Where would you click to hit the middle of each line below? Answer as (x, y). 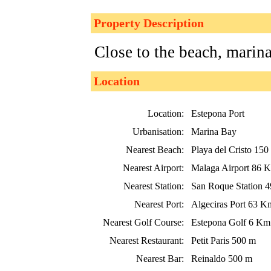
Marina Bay (214, 131)
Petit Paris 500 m (224, 240)
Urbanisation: (158, 131)
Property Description (149, 23)
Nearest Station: (154, 186)
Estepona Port (218, 113)
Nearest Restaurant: (147, 240)
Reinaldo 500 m (222, 258)
